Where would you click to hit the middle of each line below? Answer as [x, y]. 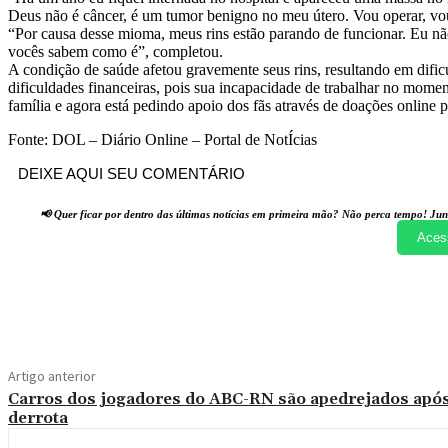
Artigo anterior [52, 376]
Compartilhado [128, 301]
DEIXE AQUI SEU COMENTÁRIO [131, 174]
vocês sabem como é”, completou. [115, 52]
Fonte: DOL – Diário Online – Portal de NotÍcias [164, 140]
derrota [38, 418]
